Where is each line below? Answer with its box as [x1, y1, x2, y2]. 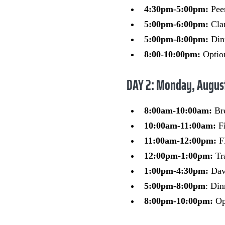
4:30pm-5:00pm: [144, 4, 211, 15]
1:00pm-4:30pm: [144, 166, 208, 176]
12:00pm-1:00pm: [144, 151, 213, 161]
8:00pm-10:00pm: [144, 196, 213, 206]
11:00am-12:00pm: [144, 136, 216, 146]
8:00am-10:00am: [144, 105, 214, 116]
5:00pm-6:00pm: [144, 19, 208, 30]
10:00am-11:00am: [144, 121, 218, 131]
